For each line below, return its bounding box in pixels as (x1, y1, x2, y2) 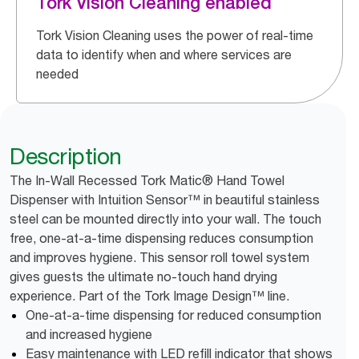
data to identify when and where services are (36, 46, 292, 63)
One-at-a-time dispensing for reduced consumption (26, 307, 321, 323)
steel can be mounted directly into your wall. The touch (10, 211, 321, 227)
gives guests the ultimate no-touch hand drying (10, 268, 277, 284)
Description (10, 143, 122, 170)
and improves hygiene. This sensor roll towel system (10, 249, 309, 265)
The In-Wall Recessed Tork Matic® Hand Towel (10, 172, 284, 188)
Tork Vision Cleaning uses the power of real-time (36, 27, 313, 43)
